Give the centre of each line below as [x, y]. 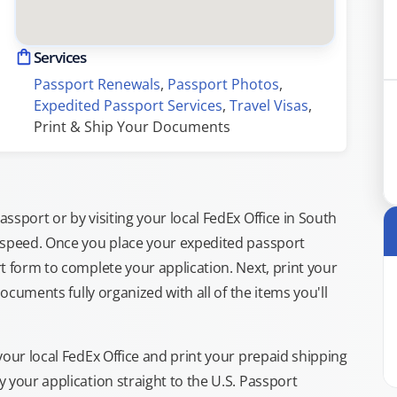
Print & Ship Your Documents [132, 127]
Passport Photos [223, 84]
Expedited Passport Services [128, 105]
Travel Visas [269, 105]
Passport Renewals [97, 84]
